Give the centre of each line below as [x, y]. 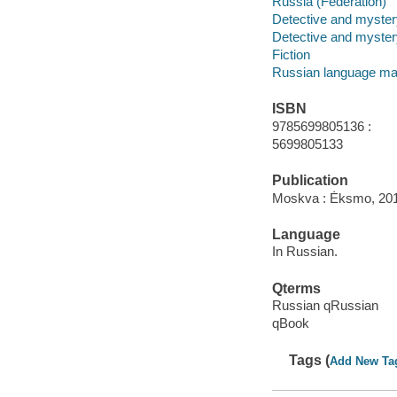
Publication [310, 181]
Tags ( [310, 360]
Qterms [296, 288]
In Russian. [304, 252]
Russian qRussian [325, 306]
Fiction [291, 54]
